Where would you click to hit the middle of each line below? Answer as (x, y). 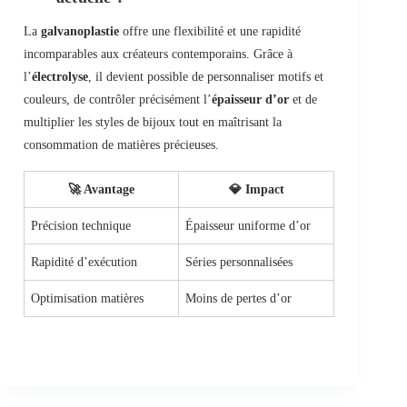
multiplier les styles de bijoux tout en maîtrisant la (153, 123)
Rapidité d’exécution (84, 263)
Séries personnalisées (239, 263)
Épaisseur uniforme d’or (248, 226)
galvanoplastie (80, 32)
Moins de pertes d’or (238, 299)
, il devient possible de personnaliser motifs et (206, 77)
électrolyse (60, 77)
